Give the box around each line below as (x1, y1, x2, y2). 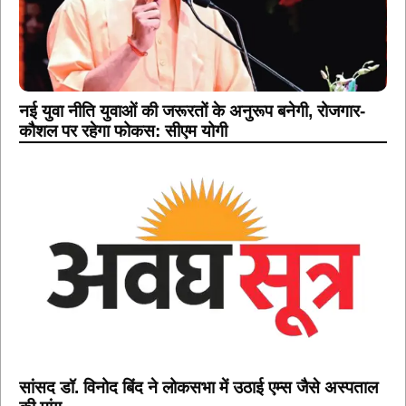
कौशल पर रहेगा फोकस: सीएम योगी (19, 121, 227, 140)
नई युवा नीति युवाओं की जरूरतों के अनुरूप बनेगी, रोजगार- (19, 101, 365, 121)
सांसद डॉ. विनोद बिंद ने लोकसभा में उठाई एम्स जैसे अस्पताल (19, 377, 378, 397)
